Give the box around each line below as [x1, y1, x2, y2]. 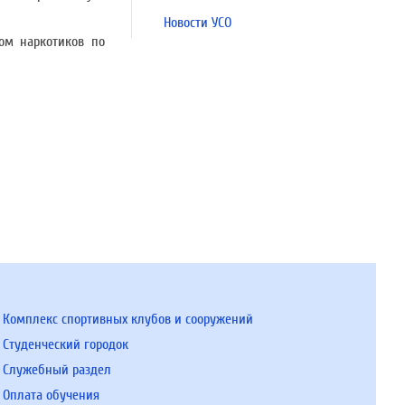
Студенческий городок [2, 336, 128, 353]
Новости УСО [164, 14, 231, 31]
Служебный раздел [2, 362, 111, 378]
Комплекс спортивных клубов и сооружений [2, 311, 253, 327]
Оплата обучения [2, 387, 99, 403]
